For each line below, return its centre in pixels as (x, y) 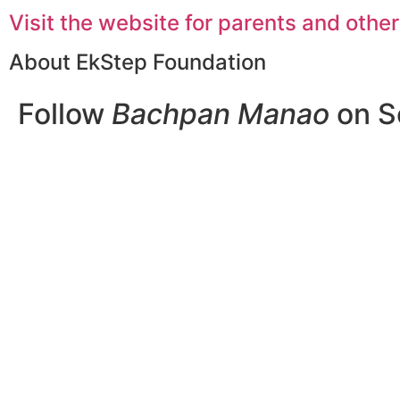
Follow (65, 114)
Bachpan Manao (221, 114)
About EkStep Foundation (137, 62)
